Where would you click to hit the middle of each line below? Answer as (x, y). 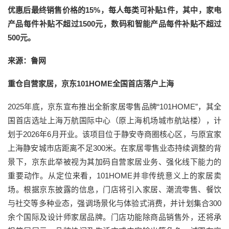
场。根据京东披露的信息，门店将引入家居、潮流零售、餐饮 (114, 189)
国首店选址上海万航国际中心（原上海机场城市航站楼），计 (114, 120)
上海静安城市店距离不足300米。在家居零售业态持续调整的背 (114, 148)
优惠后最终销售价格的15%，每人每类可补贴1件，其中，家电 (114, 10)
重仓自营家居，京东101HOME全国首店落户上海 (91, 84)
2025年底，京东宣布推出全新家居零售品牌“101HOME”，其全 (114, 107)
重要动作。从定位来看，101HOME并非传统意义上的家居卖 (114, 176)
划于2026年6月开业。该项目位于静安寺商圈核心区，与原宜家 (114, 134)
